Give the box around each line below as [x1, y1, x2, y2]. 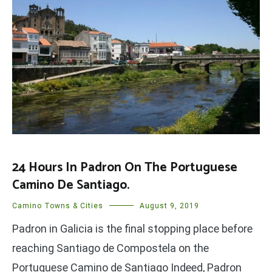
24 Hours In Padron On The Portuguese [12, 157, 237, 178]
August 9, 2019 [140, 202, 199, 211]
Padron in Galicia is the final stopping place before [12, 222, 253, 236]
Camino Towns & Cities [12, 202, 103, 211]
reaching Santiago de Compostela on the [12, 242, 209, 255]
